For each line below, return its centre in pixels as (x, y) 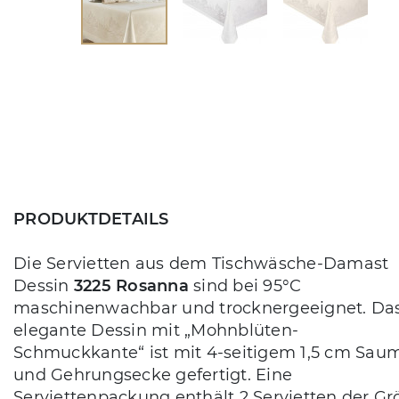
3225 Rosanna (131, 285)
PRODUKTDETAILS (91, 219)
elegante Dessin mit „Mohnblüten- (156, 330)
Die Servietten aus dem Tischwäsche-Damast (201, 263)
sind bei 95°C (245, 285)
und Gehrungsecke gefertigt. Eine (153, 375)
